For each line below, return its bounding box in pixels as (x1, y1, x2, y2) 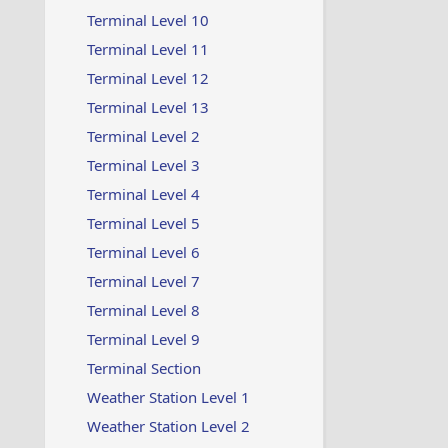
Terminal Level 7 (86, 271, 200, 291)
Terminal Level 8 (86, 300, 200, 320)
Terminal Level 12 (86, 68, 209, 88)
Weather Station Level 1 (86, 387, 250, 407)
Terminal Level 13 (86, 97, 209, 117)
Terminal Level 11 (86, 39, 209, 59)
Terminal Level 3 (86, 155, 200, 175)
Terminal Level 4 (86, 184, 200, 204)
